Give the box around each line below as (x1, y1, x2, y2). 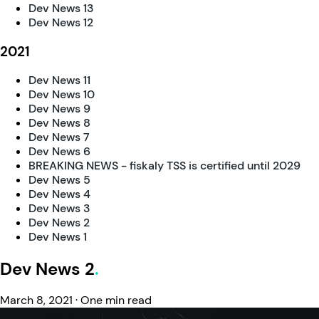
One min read (80, 293, 152, 308)
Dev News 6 (28, 143, 90, 159)
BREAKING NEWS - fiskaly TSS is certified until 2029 (28, 157, 300, 173)
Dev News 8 (28, 115, 90, 130)
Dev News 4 (28, 186, 90, 202)
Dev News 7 (28, 129, 90, 145)
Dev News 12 (28, 15, 93, 31)
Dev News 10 (28, 86, 95, 102)
